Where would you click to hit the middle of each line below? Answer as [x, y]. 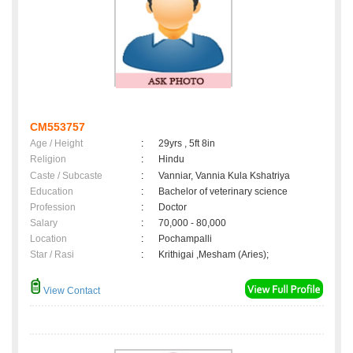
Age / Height [56, 144]
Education [52, 192]
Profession [53, 208]
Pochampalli [188, 239]
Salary [44, 223]
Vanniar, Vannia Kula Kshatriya [224, 176]
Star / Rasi [52, 255]
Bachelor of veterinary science [223, 192]
